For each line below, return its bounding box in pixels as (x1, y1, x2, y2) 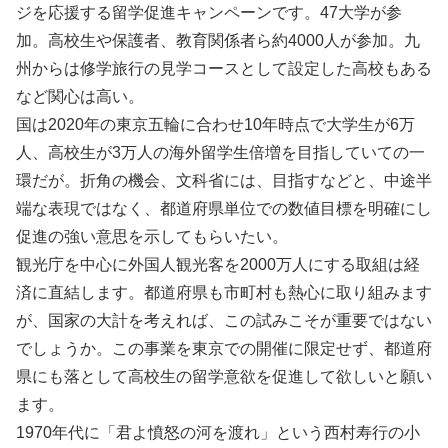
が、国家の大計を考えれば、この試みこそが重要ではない (16, 312, 432, 329)
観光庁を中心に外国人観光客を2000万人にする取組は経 (16, 256, 420, 273)
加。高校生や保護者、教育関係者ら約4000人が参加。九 (16, 32, 420, 49)
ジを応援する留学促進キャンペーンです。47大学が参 (16, 4, 402, 21)
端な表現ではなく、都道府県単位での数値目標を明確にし (16, 200, 432, 217)
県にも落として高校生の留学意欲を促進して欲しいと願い (16, 368, 432, 385)
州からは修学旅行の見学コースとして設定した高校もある (16, 60, 432, 77)
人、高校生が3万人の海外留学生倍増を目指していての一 (16, 144, 425, 161)
